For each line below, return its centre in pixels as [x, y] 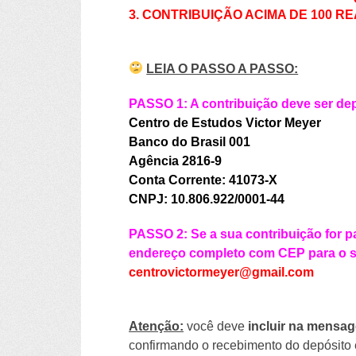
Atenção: [156, 326]
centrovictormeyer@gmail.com [221, 272]
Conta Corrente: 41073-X [203, 180]
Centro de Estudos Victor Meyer [225, 122]
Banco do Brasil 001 [190, 141]
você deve [216, 326]
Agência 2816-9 [175, 161]
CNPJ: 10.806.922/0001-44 [207, 199]
